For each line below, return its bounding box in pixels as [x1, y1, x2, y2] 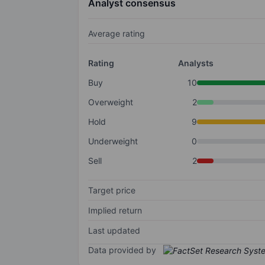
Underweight [88, 136, 138, 147]
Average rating [88, 28, 145, 39]
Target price [88, 185, 135, 196]
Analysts [177, 58, 214, 69]
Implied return [88, 205, 142, 216]
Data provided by [88, 245, 156, 256]
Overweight [88, 97, 133, 108]
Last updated [88, 225, 140, 236]
